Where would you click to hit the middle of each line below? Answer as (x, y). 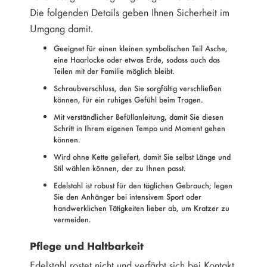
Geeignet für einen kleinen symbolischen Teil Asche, (141, 48)
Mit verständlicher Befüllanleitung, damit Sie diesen (139, 117)
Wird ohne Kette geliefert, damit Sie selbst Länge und (142, 157)
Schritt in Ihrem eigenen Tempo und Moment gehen (139, 128)
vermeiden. (72, 219)
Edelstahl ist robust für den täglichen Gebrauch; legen (143, 185)
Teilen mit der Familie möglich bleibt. (114, 71)
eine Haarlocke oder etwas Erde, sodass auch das (137, 60)
